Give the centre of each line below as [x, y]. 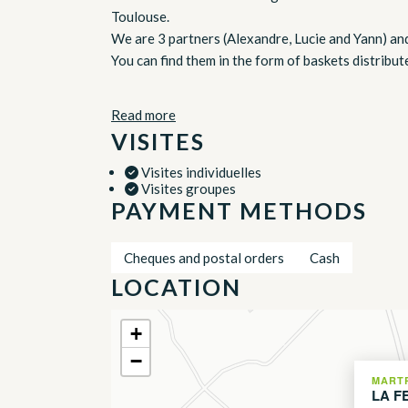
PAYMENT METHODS [239, 210]
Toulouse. [140, 16]
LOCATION [176, 286]
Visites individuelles [200, 172]
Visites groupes [187, 188]
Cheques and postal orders [204, 257]
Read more [143, 114]
